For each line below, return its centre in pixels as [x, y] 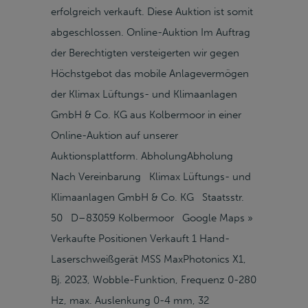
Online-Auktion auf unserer [114, 135]
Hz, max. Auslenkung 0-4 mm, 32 [130, 300]
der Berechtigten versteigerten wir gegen [145, 53]
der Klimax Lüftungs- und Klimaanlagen [144, 94]
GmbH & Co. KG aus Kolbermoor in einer [146, 115]
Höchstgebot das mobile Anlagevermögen [150, 74]
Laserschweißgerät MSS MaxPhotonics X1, [148, 259]
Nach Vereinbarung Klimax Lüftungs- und [151, 177]
